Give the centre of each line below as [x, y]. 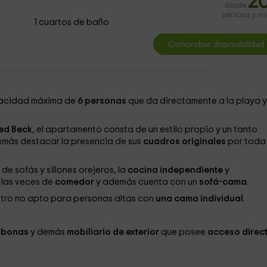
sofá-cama [222, 182]
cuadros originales [184, 142]
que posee [183, 232]
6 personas [103, 101]
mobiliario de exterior [113, 232]
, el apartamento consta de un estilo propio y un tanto [145, 130]
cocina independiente [175, 170]
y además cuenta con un [145, 182]
